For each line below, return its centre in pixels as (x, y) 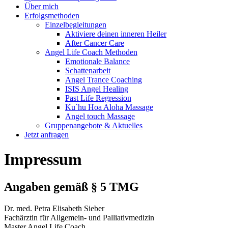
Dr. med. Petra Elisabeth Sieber (54, 208)
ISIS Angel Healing (97, 89)
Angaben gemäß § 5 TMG (72, 187)
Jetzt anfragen (47, 135)
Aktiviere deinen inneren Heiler (116, 34)
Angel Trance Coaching (104, 80)
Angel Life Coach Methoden (91, 52)
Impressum (43, 160)
